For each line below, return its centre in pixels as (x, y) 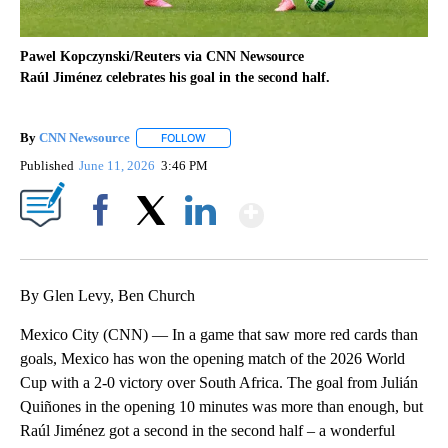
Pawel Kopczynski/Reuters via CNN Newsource (162, 56)
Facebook (104, 244)
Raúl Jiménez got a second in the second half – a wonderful (207, 430)
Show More (341, 206)
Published (47, 165)
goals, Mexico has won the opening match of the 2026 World (212, 358)
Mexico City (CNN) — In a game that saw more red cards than (219, 334)
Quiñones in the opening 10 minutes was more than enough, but (221, 406)
